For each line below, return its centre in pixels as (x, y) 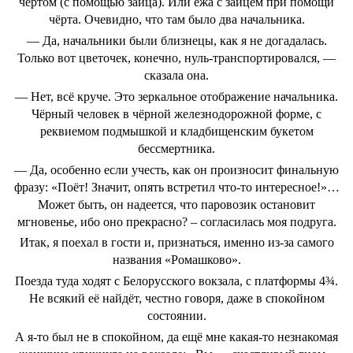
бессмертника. (176, 148)
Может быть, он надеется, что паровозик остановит (176, 204)
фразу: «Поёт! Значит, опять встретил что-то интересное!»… (176, 187)
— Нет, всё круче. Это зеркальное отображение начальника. (176, 96)
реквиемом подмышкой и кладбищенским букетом (176, 131)
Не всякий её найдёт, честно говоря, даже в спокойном (176, 299)
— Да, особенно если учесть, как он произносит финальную (176, 169)
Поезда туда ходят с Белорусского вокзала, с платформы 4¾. (176, 281)
